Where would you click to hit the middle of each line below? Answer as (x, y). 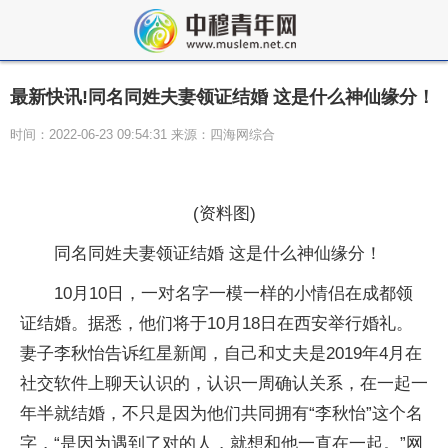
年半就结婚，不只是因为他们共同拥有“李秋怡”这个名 (221, 413)
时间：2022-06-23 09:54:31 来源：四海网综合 (142, 134)
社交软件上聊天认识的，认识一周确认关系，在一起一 (224, 383)
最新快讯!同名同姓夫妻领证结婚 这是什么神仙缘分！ (222, 97)
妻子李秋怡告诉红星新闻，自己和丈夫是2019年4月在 (221, 353)
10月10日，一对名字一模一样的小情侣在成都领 (233, 293)
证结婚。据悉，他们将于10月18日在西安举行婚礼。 (216, 323)
